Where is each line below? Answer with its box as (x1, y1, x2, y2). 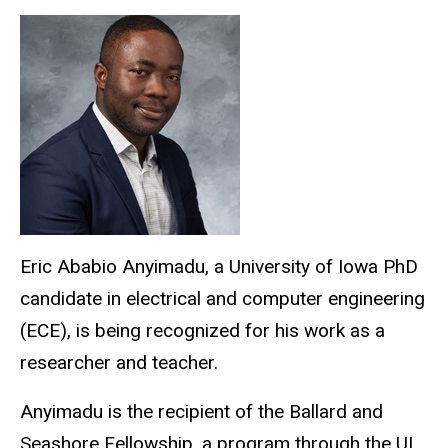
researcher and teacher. (20, 350, 218, 374)
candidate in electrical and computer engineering (20, 286, 425, 310)
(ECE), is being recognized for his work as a (20, 318, 385, 342)
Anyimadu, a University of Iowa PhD (117, 254, 418, 278)
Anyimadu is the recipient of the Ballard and (20, 399, 383, 423)
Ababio (57, 254, 117, 278)
